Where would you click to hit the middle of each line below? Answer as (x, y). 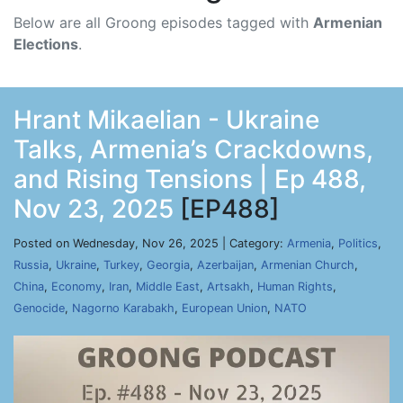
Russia (31, 265)
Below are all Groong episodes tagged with (163, 22)
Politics (358, 243)
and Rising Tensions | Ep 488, (190, 179)
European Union (224, 308)
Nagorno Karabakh (123, 308)
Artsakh (228, 287)
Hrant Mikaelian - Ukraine (166, 120)
